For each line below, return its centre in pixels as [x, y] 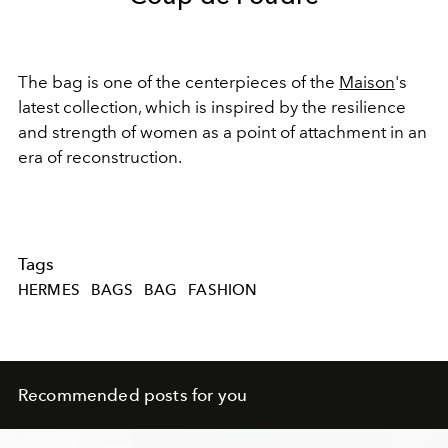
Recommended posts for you [132, 394]
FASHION [223, 289]
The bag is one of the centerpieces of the [178, 82]
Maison [367, 82]
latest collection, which [104, 107]
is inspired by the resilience [300, 107]
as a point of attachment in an [314, 132]
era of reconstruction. [100, 157]
